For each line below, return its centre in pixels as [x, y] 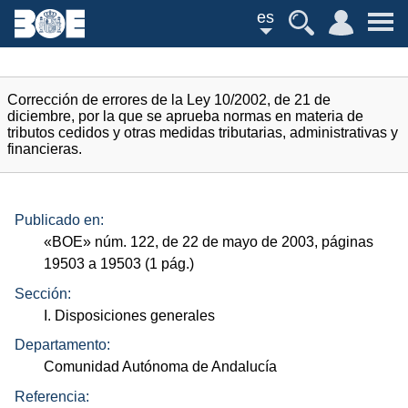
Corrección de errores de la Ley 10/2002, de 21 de [169, 100]
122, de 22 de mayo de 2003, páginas [250, 242]
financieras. [45, 149]
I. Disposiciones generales [130, 315]
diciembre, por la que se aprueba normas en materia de [185, 116]
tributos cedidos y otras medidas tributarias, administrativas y [203, 133]
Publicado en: [59, 220]
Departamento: [62, 345]
